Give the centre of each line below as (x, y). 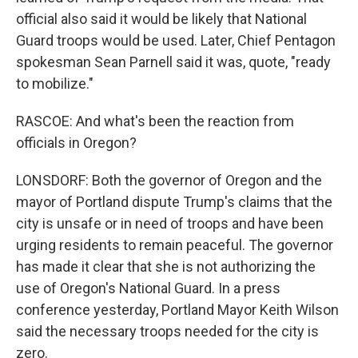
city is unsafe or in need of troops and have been (170, 223)
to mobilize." (55, 84)
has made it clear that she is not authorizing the (166, 267)
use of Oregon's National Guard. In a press (148, 288)
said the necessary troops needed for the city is (167, 331)
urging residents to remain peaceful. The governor (175, 245)
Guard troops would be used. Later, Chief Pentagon (176, 40)
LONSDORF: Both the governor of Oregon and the (169, 180)
